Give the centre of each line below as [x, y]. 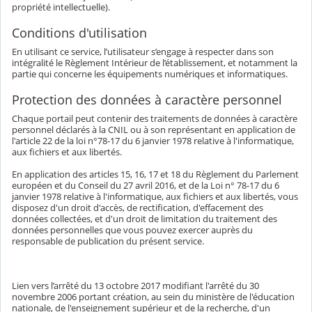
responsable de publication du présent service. [108, 241]
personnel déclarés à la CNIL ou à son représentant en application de [154, 130]
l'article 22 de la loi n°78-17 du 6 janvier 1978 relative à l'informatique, [153, 141]
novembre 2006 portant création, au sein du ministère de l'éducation [153, 297]
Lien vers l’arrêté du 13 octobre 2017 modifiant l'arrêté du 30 [135, 286]
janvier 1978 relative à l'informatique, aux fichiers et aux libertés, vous [155, 197]
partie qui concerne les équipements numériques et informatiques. [150, 74]
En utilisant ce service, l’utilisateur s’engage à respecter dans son [143, 52]
